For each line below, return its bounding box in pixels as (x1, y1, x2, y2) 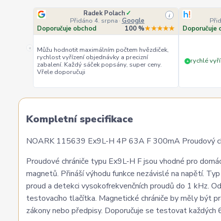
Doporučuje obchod (37, 24, 97, 33)
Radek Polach (83, 9, 125, 18)
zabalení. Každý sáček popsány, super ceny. (37, 60, 162, 69)
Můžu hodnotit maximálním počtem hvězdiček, (37, 45, 169, 54)
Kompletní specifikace (26, 112, 133, 126)
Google (121, 16, 145, 25)
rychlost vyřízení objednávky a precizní (37, 52, 148, 62)
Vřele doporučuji (37, 67, 86, 76)
